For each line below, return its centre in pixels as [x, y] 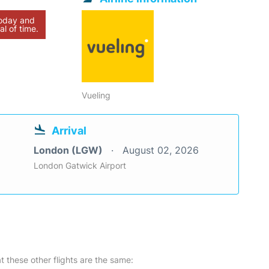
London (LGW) [69, 150]
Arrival [69, 131]
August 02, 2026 [161, 150]
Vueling [96, 95]
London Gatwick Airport [80, 166]
